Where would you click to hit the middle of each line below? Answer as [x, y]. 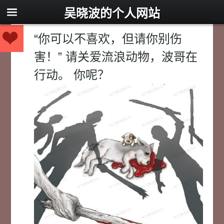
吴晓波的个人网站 [112, 13]
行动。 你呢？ [72, 75]
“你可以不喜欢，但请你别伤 [108, 39]
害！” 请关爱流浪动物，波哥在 [116, 57]
